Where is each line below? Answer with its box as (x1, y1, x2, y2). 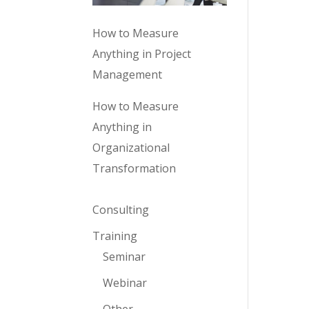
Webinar (103, 275, 148, 291)
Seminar (103, 249, 146, 265)
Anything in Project (92, 46, 192, 62)
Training (92, 228, 138, 244)
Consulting (92, 202, 150, 218)
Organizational (92, 140, 170, 156)
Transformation (92, 161, 177, 177)
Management (92, 67, 163, 83)
